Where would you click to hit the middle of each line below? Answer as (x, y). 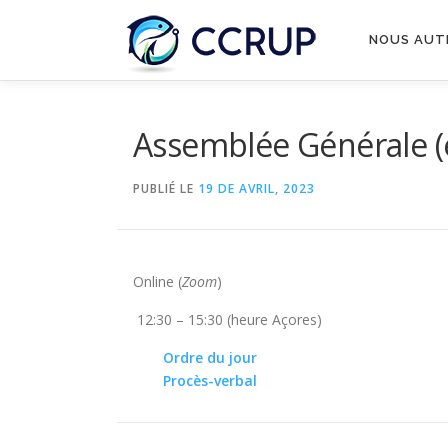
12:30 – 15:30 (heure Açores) (227, 319)
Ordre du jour (210, 357)
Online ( (157, 281)
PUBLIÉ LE (165, 188)
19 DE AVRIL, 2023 (256, 188)
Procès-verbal (210, 380)
